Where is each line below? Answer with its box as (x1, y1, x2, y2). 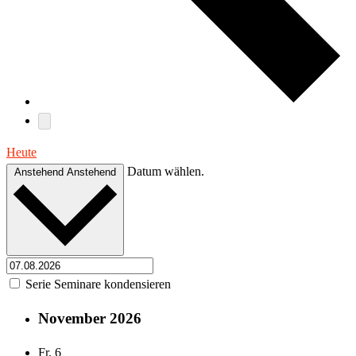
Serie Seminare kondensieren (25, 277, 171, 292)
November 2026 (38, 309, 141, 327)
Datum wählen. (127, 164, 204, 178)
